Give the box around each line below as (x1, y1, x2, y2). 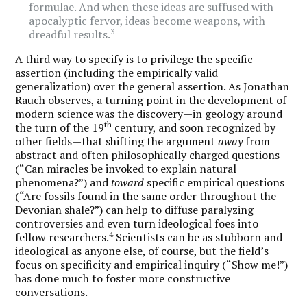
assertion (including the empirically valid (15, 64, 219, 80)
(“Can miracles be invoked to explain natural (15, 160, 237, 176)
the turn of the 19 (15, 119, 105, 135)
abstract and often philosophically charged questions (15, 147, 280, 162)
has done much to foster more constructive (15, 270, 231, 286)
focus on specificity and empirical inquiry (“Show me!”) (15, 256, 288, 272)
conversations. (15, 284, 88, 299)
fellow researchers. (15, 229, 110, 245)
